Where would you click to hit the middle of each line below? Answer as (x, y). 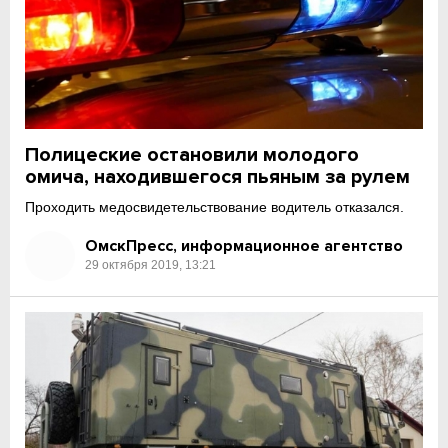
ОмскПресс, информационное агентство (244, 246)
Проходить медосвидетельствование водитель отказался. (215, 206)
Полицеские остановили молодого (192, 154)
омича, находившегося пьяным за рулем (218, 176)
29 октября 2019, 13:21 (151, 265)
